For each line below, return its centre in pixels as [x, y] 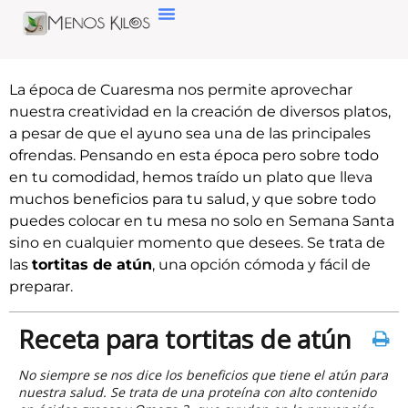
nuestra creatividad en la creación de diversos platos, [200, 112]
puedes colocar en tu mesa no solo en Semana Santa [202, 221]
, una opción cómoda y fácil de [261, 265]
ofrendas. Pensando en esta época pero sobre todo [194, 156]
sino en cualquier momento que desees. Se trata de [197, 243]
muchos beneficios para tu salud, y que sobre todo [193, 199]
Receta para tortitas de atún [185, 338]
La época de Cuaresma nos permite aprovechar [181, 90]
